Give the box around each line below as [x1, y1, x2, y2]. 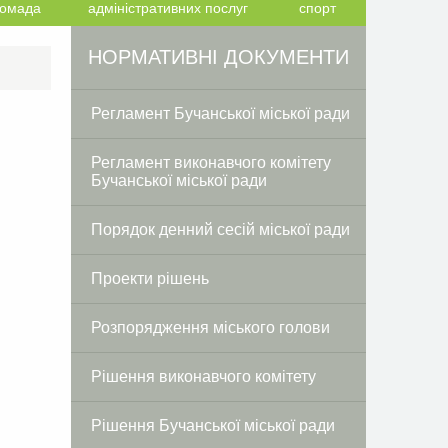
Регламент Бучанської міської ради [91, 105, 350, 122]
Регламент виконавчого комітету [91, 154, 331, 171]
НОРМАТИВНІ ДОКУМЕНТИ [88, 46, 349, 68]
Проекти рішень [91, 270, 209, 287]
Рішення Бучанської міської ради [91, 417, 335, 434]
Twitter [49, 44, 144, 80]
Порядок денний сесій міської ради [91, 221, 350, 238]
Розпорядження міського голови [91, 319, 330, 336]
